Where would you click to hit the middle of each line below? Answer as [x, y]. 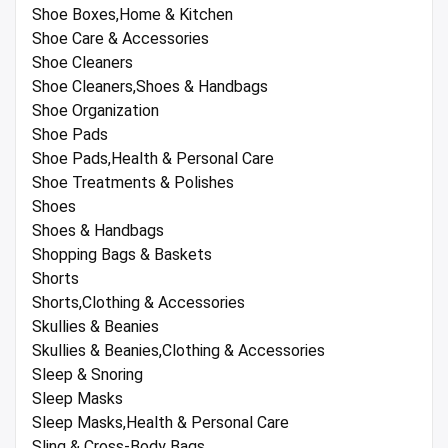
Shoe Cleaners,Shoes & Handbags [150, 87]
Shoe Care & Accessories [120, 39]
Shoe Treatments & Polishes [133, 183]
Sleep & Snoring [87, 375]
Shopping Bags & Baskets [122, 255]
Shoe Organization [95, 111]
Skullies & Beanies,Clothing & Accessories [178, 351]
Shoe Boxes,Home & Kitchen [132, 15]
